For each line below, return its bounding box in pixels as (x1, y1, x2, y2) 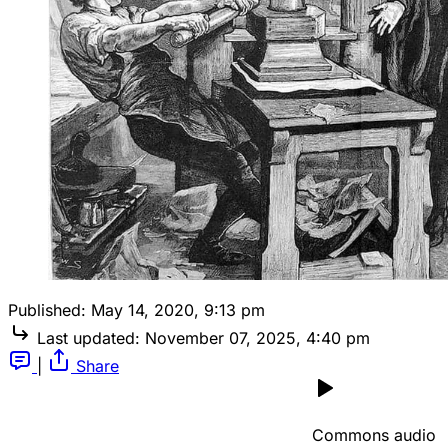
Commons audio (312, 425, 436, 446)
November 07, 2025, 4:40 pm (145, 328, 370, 349)
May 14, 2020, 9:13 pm (91, 300, 265, 321)
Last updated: (37, 328, 140, 349)
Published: (8, 300, 86, 321)
